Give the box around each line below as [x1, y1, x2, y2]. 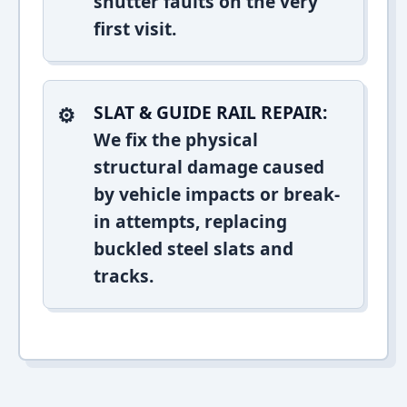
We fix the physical [94, 127, 258, 152]
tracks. [94, 263, 154, 288]
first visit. [94, 16, 176, 41]
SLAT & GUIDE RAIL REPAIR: [94, 100, 327, 124]
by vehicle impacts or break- [94, 182, 340, 206]
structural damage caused [94, 154, 324, 179]
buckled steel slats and [94, 236, 293, 261]
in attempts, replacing [94, 209, 287, 233]
